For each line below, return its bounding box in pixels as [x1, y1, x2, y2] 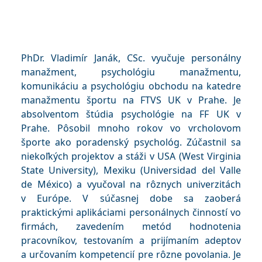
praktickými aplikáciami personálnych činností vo [21, 206, 241, 219]
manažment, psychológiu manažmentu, [21, 65, 241, 78]
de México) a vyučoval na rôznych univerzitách [21, 178, 241, 191]
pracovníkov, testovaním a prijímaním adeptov [21, 234, 241, 247]
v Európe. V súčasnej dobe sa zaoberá [21, 192, 241, 205]
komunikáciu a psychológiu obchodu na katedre [21, 80, 241, 92]
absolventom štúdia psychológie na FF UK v [21, 108, 241, 120]
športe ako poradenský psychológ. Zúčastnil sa [21, 136, 241, 149]
